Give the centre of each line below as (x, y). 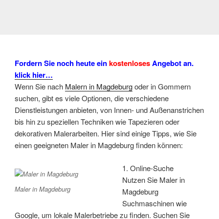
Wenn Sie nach (40, 87)
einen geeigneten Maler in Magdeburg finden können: (99, 145)
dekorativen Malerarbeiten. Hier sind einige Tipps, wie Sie (106, 133)
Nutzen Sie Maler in (153, 179)
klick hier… (34, 75)
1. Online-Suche (148, 168)
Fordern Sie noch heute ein (61, 63)
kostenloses (129, 63)
